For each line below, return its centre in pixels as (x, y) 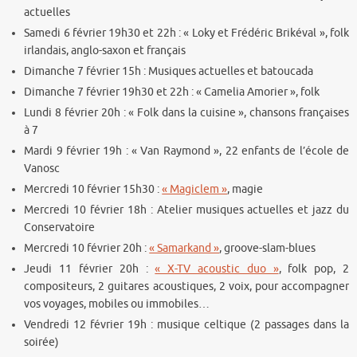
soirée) (42, 342)
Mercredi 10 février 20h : (87, 248)
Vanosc (42, 168)
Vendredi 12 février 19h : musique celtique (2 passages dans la (186, 324)
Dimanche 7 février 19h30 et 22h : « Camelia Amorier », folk (172, 92)
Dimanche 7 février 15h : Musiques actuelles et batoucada (169, 71)
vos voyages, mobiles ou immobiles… (117, 304)
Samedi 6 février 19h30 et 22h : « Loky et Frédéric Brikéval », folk (186, 33)
